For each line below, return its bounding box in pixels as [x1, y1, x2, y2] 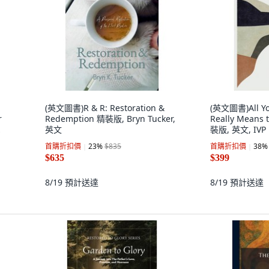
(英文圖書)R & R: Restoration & [45, 102, 165, 113]
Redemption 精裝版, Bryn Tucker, [45, 113, 175, 124]
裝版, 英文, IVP [210, 124, 266, 135]
